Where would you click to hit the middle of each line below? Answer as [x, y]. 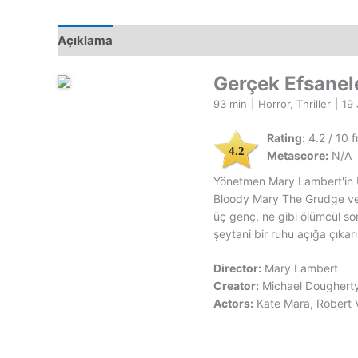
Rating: [286, 138]
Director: [237, 268]
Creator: [236, 286]
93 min [230, 104]
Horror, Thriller [294, 104]
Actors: [233, 304]
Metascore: [298, 156]
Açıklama [85, 40]
